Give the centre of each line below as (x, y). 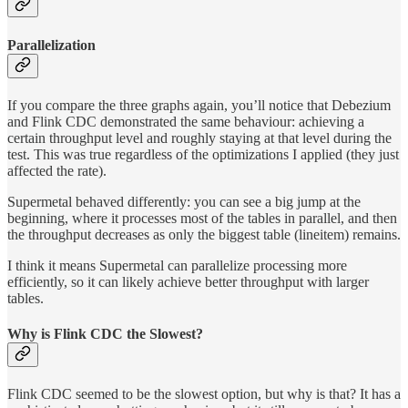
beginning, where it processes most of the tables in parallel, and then (202, 218)
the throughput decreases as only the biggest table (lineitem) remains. (204, 234)
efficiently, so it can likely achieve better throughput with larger (188, 281)
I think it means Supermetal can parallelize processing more (177, 265)
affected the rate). (57, 170)
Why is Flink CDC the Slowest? (105, 334)
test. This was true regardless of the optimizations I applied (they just (203, 154)
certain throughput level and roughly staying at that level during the (199, 138)
